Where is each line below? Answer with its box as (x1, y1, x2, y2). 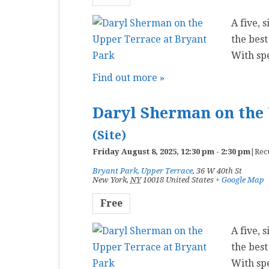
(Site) (92, 128, 126, 142)
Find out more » (92, 72, 165, 83)
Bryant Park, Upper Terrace (92, 166, 193, 175)
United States (165, 175, 214, 184)
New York (92, 175, 127, 184)
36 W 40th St (196, 166, 242, 175)
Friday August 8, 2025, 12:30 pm (92, 147, 214, 156)
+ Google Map (215, 175, 264, 184)
